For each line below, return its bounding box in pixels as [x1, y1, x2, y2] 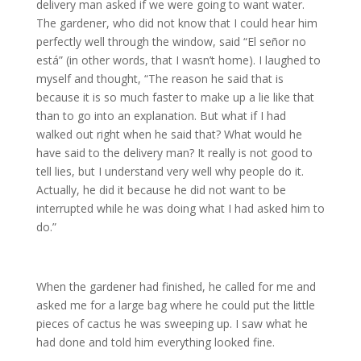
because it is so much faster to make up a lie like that [35, 89, 314, 105]
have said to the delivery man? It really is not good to [35, 145, 313, 160]
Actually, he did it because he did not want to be [35, 182, 286, 197]
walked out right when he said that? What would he [35, 127, 302, 142]
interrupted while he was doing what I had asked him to [35, 201, 325, 216]
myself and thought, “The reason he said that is [35, 71, 284, 86]
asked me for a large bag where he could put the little [35, 297, 315, 313]
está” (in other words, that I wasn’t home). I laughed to [35, 52, 321, 68]
